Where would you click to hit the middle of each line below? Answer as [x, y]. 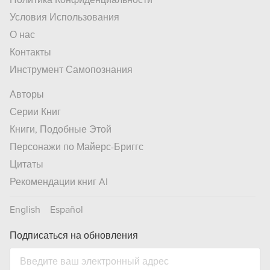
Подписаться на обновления [74, 236]
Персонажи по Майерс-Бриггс [77, 147]
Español [67, 210]
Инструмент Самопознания [71, 70]
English [25, 210]
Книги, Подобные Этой [61, 130]
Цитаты [27, 165]
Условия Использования [64, 17]
